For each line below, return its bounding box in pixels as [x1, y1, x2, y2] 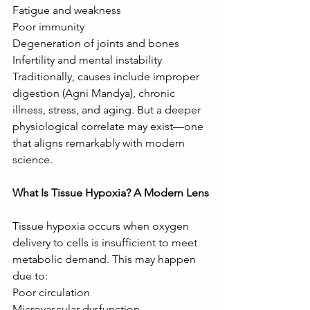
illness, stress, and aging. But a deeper [12, 102, 203, 116]
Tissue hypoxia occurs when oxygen [12, 219, 192, 232]
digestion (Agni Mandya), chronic [12, 86, 178, 100]
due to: [12, 268, 48, 282]
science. [12, 152, 53, 166]
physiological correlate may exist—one [12, 119, 206, 133]
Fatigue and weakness [12, 3, 121, 17]
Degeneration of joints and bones [12, 36, 179, 50]
